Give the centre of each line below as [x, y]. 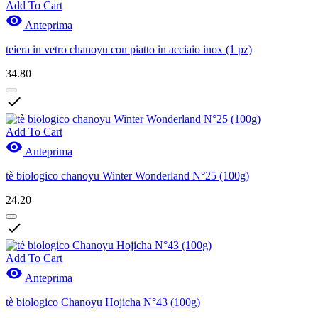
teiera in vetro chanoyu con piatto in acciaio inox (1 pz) [129, 49]
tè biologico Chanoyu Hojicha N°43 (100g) [103, 302]
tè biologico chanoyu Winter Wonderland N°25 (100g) [127, 175]
